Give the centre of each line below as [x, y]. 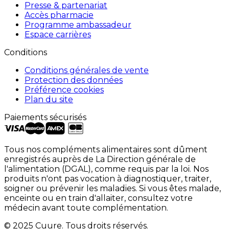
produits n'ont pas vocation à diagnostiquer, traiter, [108, 179]
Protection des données [74, 80]
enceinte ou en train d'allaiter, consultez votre [98, 198]
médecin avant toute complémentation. [86, 208]
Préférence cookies [64, 90]
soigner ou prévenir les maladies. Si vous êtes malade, [112, 189]
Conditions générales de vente [87, 71]
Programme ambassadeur [78, 25]
